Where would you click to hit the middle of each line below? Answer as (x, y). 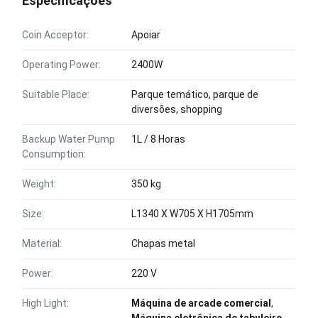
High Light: (45, 303)
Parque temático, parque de (195, 94)
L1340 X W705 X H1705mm (193, 214)
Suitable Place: (56, 94)
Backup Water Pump (68, 139)
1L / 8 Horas (159, 139)
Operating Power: (61, 65)
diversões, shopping (177, 109)
